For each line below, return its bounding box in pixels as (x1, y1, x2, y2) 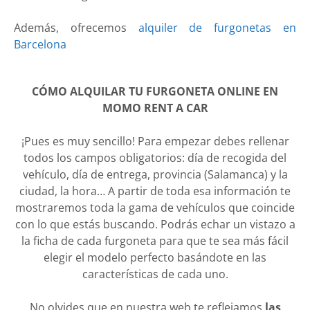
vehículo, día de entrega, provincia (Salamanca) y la (22, 167, 288, 183)
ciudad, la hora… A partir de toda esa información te (19, 183, 291, 199)
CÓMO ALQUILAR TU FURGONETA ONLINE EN (32, 84, 278, 100)
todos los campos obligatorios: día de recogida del (24, 150, 286, 166)
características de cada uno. (82, 266, 228, 282)
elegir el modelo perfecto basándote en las (44, 250, 266, 266)
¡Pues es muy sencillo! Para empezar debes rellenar (21, 134, 289, 149)
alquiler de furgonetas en (138, 20, 297, 36)
